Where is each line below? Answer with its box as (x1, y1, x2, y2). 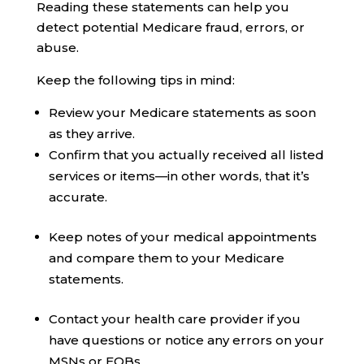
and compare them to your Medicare (48, 250, 284, 266)
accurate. (48, 189, 107, 206)
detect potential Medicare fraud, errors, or (36, 19, 305, 36)
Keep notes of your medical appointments (48, 229, 317, 245)
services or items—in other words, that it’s (48, 168, 310, 184)
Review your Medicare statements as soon (48, 105, 316, 121)
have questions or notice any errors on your (48, 332, 324, 349)
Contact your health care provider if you (48, 311, 301, 327)
